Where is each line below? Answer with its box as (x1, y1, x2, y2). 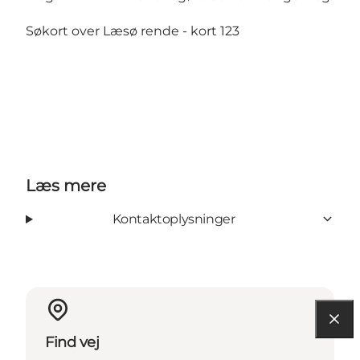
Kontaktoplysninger (112, 211, 235, 227)
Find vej (45, 333, 100, 351)
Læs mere (26, 175, 106, 195)
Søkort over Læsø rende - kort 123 (26, 22, 239, 39)
